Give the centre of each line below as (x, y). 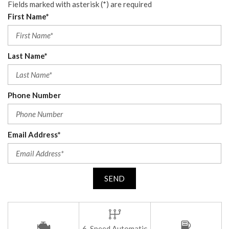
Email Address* (34, 134)
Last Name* (28, 56)
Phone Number (34, 95)
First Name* (28, 16)
